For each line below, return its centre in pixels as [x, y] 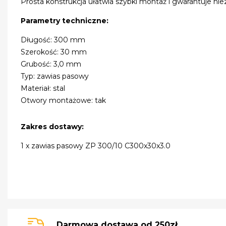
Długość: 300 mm [53, 40]
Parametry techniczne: [65, 20]
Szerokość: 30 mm [54, 52]
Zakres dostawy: [52, 126]
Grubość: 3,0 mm [51, 64]
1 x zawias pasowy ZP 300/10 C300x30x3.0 [96, 146]
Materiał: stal [43, 88]
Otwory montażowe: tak [64, 100]
